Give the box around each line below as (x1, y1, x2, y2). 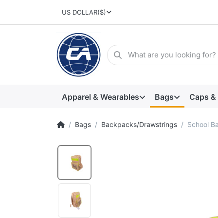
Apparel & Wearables (61, 91, 139, 102)
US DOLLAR (61, 8, 97, 17)
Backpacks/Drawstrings (101, 120, 177, 129)
